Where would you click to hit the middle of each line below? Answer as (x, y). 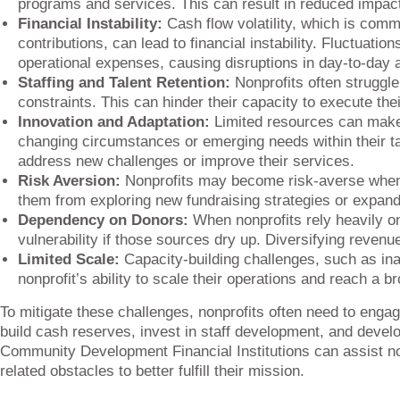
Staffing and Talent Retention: (126, 83)
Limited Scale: (69, 259)
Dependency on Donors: (105, 220)
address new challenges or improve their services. (186, 161)
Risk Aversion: (71, 181)
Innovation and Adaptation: (114, 122)
